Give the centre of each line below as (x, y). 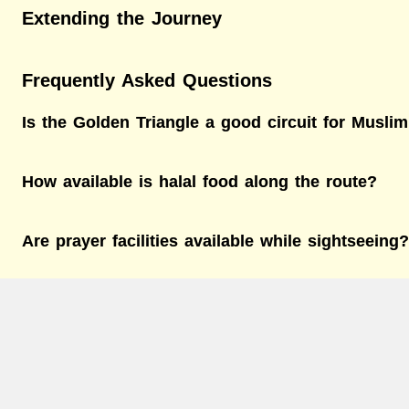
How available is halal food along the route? (199, 181)
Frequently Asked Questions (147, 80)
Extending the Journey (126, 18)
